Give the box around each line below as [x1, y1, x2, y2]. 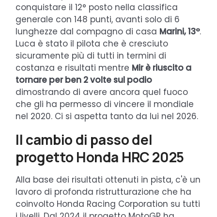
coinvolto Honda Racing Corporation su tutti [15, 198, 200, 210]
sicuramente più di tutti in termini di [15, 49, 166, 62]
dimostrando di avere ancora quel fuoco [15, 86, 188, 98]
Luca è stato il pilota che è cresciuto [15, 37, 168, 49]
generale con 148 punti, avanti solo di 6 [15, 13, 180, 25]
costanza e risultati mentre [15, 62, 132, 74]
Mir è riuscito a [132, 62, 191, 74]
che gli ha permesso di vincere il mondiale [15, 98, 194, 110]
